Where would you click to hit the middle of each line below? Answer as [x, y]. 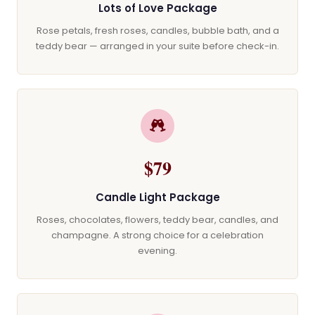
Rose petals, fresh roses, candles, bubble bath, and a [157, 31]
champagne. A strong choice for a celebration [157, 235]
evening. [157, 251]
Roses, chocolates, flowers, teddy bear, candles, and [157, 220]
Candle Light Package [157, 197]
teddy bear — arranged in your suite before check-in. [157, 46]
